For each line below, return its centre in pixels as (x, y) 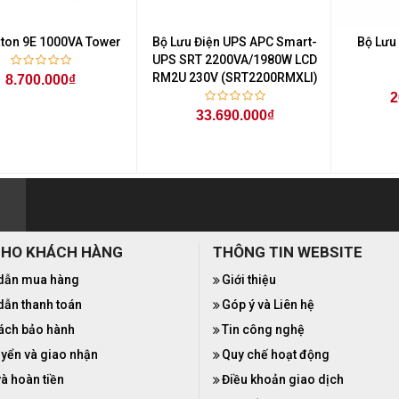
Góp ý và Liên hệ (268, 304)
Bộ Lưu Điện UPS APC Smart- (235, 41)
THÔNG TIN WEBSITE (288, 252)
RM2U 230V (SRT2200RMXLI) (235, 77)
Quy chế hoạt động (276, 354)
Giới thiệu (249, 279)
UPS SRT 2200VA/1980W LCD (235, 59)
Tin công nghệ (263, 329)
